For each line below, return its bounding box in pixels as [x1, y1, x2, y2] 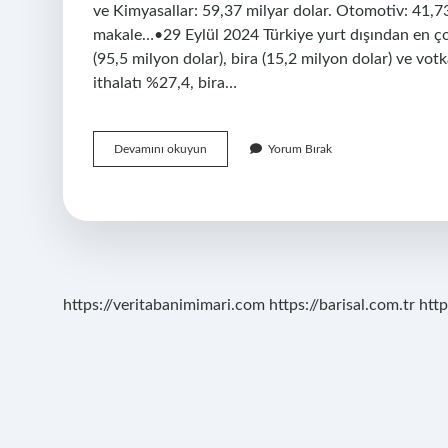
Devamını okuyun [114, 143, 207, 155]
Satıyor [206, 196, 243, 208]
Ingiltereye [206, 160, 260, 172]
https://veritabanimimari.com [63, 297, 265, 313]
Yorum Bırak [268, 143, 332, 155]
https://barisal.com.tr [269, 297, 415, 313]
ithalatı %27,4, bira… [93, 75, 237, 91]
